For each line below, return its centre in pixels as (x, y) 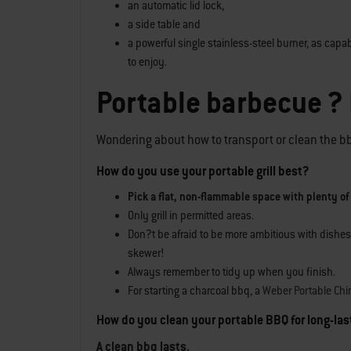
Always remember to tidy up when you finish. (232, 272)
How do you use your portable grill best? (203, 171)
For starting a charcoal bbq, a (195, 291)
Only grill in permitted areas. (191, 215)
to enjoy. (147, 62)
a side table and (164, 24)
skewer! (146, 253)
